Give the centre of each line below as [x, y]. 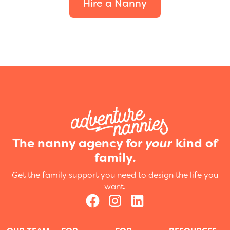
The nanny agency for [79, 143]
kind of [195, 143]
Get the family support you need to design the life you [115, 175]
